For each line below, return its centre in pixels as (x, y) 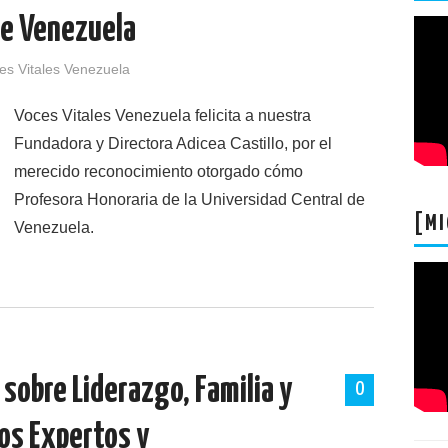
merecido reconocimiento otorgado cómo (158, 171)
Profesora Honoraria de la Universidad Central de (189, 199)
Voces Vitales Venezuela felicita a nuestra (162, 115)
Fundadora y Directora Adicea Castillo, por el (173, 143)
